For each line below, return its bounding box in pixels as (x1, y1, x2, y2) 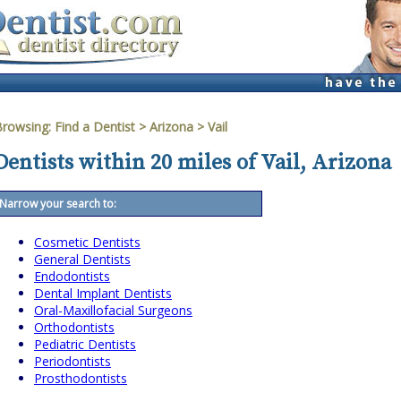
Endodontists (34, 268, 110, 286)
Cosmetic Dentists (34, 234, 141, 252)
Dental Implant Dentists (34, 285, 172, 303)
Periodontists (34, 353, 111, 371)
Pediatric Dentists (34, 336, 136, 354)
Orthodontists (34, 319, 115, 337)
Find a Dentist (55, 118, 135, 135)
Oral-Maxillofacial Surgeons (34, 302, 192, 320)
